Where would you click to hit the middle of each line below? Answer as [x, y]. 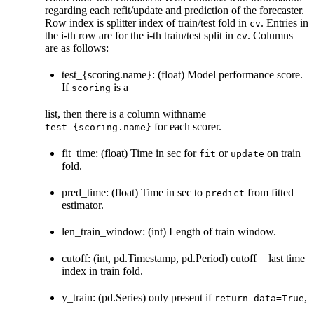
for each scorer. [186, 126]
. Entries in [285, 22]
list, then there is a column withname [125, 114]
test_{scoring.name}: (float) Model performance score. [182, 74]
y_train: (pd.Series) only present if [138, 297]
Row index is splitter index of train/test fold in [147, 22]
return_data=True [259, 298]
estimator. [83, 205]
